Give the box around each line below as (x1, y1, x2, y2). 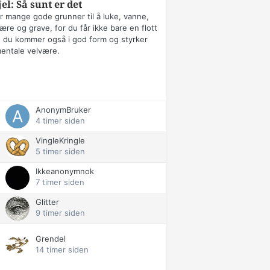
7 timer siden (36, 177, 84, 187)
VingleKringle (36, 136, 85, 146)
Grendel (36, 234, 66, 244)
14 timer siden (36, 245, 89, 255)
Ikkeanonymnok (36, 166, 94, 177)
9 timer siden (36, 208, 85, 218)
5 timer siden (36, 146, 85, 157)
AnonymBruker (36, 105, 91, 115)
